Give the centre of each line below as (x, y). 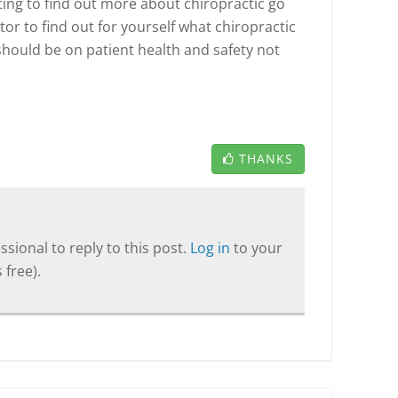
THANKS (266, 159)
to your (258, 248)
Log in (212, 248)
